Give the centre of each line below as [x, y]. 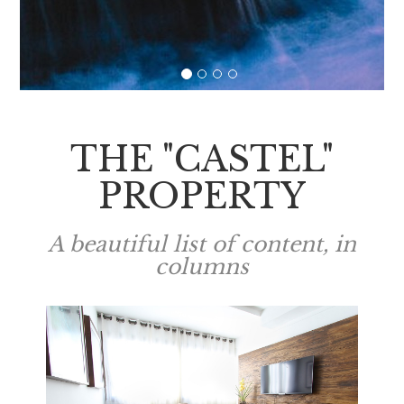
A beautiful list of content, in [202, 243]
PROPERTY [202, 196]
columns [202, 266]
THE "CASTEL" [202, 159]
